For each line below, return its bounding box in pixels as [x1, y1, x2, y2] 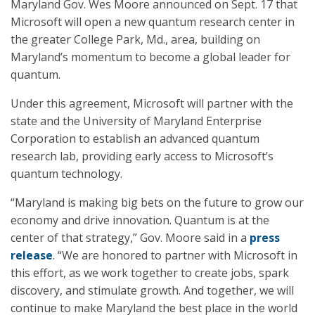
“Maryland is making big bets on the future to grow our [11, 195, 304, 210]
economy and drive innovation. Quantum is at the [11, 212, 269, 228]
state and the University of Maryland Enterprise [11, 113, 262, 129]
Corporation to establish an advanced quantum [11, 131, 259, 146]
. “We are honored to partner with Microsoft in [53, 247, 297, 263]
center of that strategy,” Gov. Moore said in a [11, 230, 250, 245]
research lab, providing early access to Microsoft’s [11, 148, 274, 164]
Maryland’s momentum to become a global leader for [11, 49, 290, 65]
